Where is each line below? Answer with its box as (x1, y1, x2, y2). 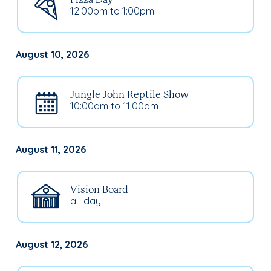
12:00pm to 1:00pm (70, 4, 154, 17)
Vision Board (70, 185, 128, 195)
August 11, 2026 (16, 143, 86, 155)
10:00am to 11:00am (70, 99, 158, 112)
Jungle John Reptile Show (70, 90, 189, 100)
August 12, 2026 (16, 238, 88, 250)
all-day (70, 194, 101, 207)
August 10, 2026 (16, 48, 89, 60)
